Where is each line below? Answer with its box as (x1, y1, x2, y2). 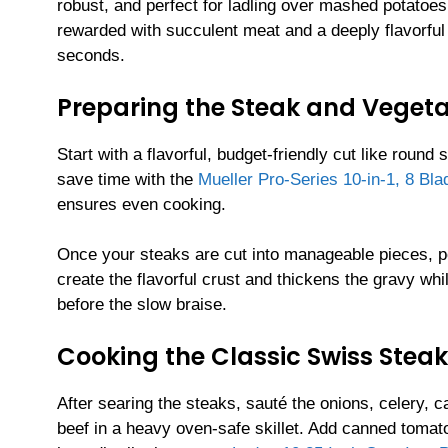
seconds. (57, 46, 125, 66)
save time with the (57, 169, 198, 189)
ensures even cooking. (57, 194, 226, 214)
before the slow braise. (57, 295, 227, 315)
